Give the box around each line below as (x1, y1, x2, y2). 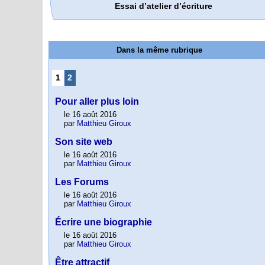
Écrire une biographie (55, 216, 152, 227)
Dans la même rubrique (116, 45, 202, 54)
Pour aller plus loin (55, 96, 139, 106)
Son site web (55, 136, 112, 147)
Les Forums (55, 176, 109, 187)
